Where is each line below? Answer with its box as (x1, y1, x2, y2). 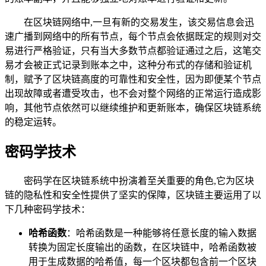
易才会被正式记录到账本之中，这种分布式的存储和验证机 (5, 59, 252, 70)
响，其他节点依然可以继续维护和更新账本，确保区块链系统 (5, 102, 261, 113)
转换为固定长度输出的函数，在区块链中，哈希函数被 (28, 242, 256, 252)
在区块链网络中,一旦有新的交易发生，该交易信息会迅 (24, 17, 254, 27)
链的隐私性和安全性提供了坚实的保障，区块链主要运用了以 (5, 189, 261, 200)
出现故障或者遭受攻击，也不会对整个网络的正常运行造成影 (5, 88, 261, 99)
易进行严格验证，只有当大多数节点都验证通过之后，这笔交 (5, 45, 261, 56)
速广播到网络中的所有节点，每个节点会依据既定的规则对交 (5, 31, 261, 42)
